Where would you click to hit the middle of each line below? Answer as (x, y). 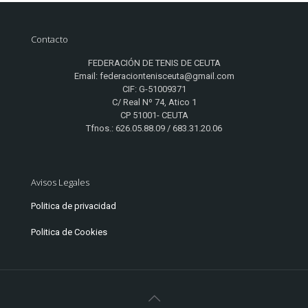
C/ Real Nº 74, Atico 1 (154, 102)
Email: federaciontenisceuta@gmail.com (154, 76)
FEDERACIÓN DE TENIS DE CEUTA (154, 63)
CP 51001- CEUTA (154, 115)
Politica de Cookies (69, 232)
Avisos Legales (60, 183)
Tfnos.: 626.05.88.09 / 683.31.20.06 (154, 129)
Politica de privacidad (74, 206)
